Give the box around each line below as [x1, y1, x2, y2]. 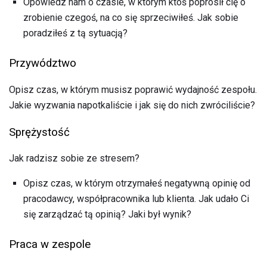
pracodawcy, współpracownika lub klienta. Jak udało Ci [23, 193, 249, 205]
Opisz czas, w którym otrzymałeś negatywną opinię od [23, 178, 250, 190]
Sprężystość [9, 125, 70, 139]
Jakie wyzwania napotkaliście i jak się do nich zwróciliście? [9, 99, 255, 111]
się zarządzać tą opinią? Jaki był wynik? [23, 209, 191, 221]
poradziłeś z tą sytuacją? [23, 27, 128, 39]
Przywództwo [9, 57, 76, 70]
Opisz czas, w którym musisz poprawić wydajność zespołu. [9, 83, 257, 95]
